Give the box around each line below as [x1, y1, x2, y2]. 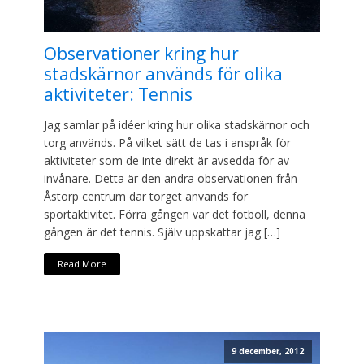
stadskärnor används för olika [44, 62, 283, 85]
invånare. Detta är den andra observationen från [44, 170, 297, 186]
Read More [57, 258, 106, 271]
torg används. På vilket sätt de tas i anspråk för [44, 134, 291, 150]
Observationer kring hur [44, 41, 239, 65]
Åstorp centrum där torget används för [44, 188, 248, 204]
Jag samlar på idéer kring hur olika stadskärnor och [44, 116, 310, 132]
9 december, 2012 [232, 346, 305, 357]
